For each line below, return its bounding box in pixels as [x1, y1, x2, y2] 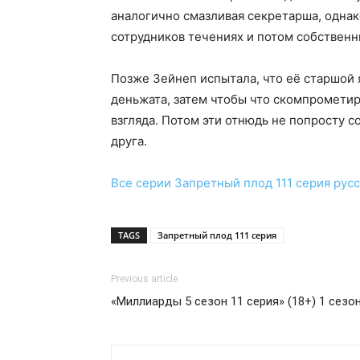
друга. [111, 133, 147, 149]
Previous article [111, 272, 178, 284]
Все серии [111, 174, 171, 190]
